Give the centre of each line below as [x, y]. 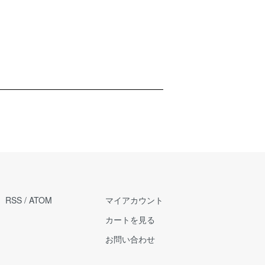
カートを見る [130, 219]
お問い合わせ [130, 239]
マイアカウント [134, 200]
